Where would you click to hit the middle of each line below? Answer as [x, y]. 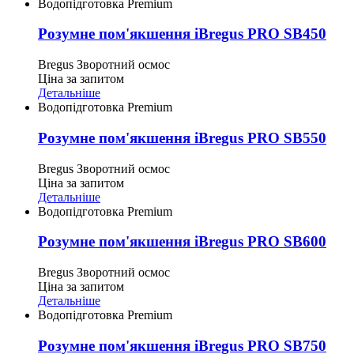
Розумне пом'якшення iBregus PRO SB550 [182, 137]
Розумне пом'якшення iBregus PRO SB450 [182, 34]
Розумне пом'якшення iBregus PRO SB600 [182, 242]
